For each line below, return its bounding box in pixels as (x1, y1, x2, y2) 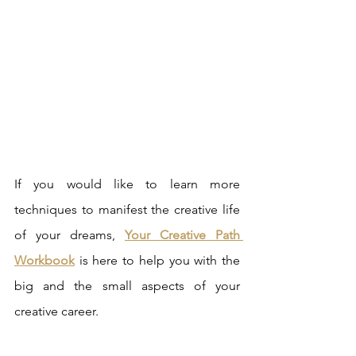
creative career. (14, 303, 102, 319)
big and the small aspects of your (14, 277, 240, 293)
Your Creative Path (125, 226, 240, 242)
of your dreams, (14, 226, 125, 242)
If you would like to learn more (14, 176, 240, 192)
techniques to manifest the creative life (14, 201, 240, 217)
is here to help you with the (75, 252, 240, 268)
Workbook (14, 252, 75, 268)
